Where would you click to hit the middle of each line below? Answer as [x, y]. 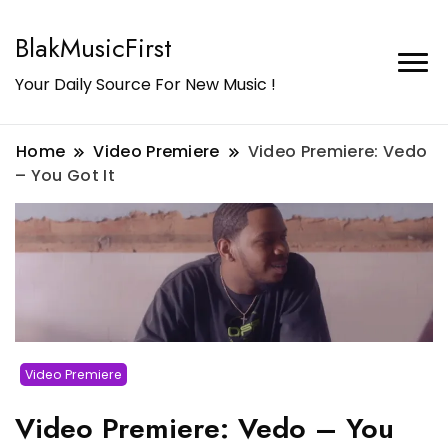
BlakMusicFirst [93, 48]
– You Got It [65, 175]
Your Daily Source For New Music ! [145, 84]
